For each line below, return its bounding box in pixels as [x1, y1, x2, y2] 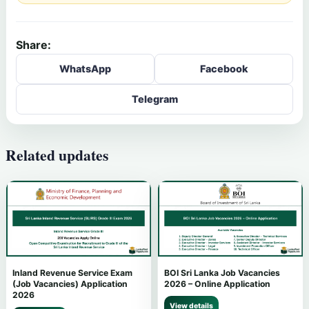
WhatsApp [59, 63, 111, 75]
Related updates [6, 144, 108, 166]
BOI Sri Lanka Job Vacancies [164, 268, 280, 279]
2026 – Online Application [164, 279, 270, 290]
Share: [16, 38, 51, 52]
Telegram [131, 93, 178, 106]
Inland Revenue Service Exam [12, 268, 132, 279]
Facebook [199, 63, 248, 75]
